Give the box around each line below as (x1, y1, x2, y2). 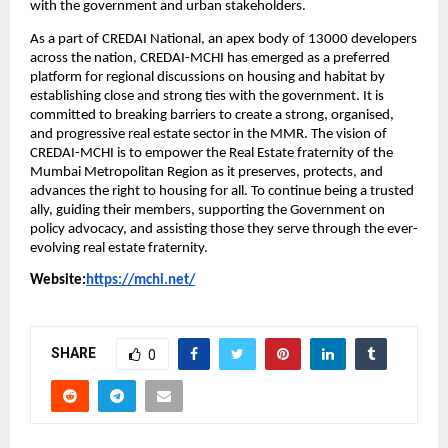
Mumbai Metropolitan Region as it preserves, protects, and (30, 164, 383, 180)
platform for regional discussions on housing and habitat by (30, 69, 385, 85)
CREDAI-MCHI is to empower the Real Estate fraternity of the (30, 145, 393, 161)
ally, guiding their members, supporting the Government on (30, 202, 385, 218)
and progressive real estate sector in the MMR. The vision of (30, 126, 387, 142)
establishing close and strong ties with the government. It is (30, 88, 384, 104)
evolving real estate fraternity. (30, 240, 208, 256)
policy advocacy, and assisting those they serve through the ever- (30, 221, 418, 237)
